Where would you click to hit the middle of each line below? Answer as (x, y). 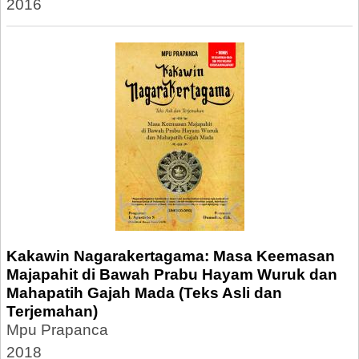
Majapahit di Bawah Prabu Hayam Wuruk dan (172, 274)
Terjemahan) (52, 311)
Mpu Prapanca (57, 330)
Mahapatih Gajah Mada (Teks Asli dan (144, 293)
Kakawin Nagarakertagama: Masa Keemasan (171, 256)
